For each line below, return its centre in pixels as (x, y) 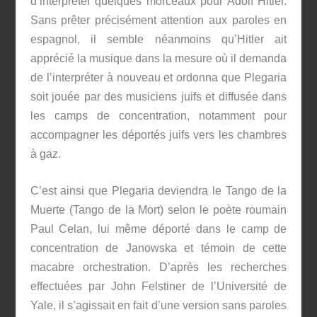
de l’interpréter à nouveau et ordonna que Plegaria (158, 77)
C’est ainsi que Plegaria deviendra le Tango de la (158, 191)
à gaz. (45, 154)
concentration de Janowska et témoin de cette (158, 248)
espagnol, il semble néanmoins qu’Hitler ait (158, 39)
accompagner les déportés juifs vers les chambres (158, 134)
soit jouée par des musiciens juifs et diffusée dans (158, 96)
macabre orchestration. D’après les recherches (158, 267)
